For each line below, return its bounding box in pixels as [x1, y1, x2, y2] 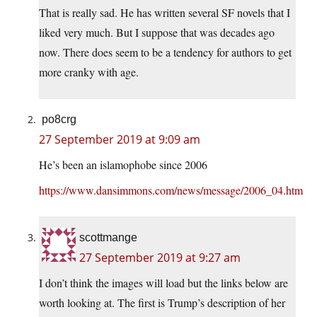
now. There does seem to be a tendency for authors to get [39, 44, 292, 59]
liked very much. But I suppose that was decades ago [39, 24, 275, 40]
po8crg [42, 113, 76, 125]
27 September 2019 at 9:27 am [79, 249, 241, 265]
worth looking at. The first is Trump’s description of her [39, 294, 285, 310]
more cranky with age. [39, 64, 139, 79]
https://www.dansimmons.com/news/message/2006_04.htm [39, 182, 303, 197]
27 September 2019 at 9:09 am [39, 131, 200, 147]
